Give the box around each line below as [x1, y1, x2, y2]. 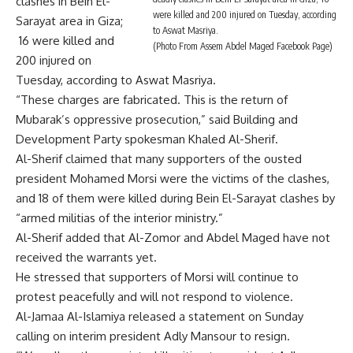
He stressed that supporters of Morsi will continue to [16, 269, 299, 285]
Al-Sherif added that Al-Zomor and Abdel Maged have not [16, 230, 330, 246]
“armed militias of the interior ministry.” [16, 210, 223, 226]
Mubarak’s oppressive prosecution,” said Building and [16, 112, 298, 128]
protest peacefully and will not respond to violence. [16, 289, 293, 305]
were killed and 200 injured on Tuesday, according [153, 9, 336, 21]
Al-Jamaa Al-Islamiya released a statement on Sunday [16, 309, 303, 325]
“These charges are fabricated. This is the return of [16, 92, 288, 108]
